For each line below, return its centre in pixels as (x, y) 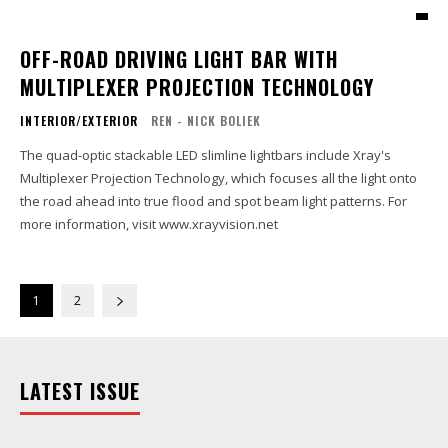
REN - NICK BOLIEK (206, 120)
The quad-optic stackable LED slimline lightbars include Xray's (205, 154)
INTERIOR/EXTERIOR (79, 120)
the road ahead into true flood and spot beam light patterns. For (204, 200)
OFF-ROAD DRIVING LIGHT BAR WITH (179, 58)
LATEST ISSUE (80, 390)
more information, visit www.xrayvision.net (149, 223)
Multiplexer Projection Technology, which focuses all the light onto (218, 177)
